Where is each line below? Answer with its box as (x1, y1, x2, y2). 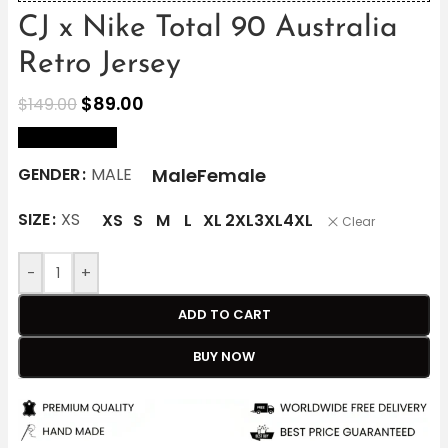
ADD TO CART (177, 305, 271, 325)
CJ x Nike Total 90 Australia (18, 13, 398, 45)
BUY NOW (193, 347, 255, 367)
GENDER (18, 163, 80, 187)
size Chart (18, 127, 98, 149)
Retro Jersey (18, 49, 181, 81)
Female (197, 162, 266, 188)
